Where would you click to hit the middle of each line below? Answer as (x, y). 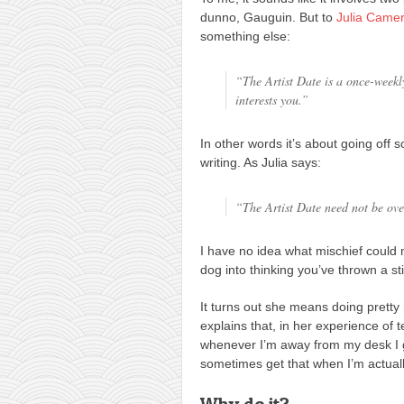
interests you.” (272, 99)
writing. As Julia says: (261, 162)
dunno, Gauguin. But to (268, 17)
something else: (245, 36)
